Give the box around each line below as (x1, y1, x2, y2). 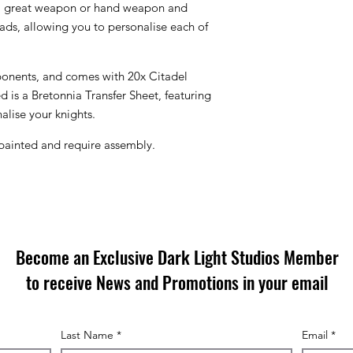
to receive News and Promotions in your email (25, 269, 329, 295)
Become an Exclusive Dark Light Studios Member (15, 243, 339, 269)
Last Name (61, 327, 114, 342)
